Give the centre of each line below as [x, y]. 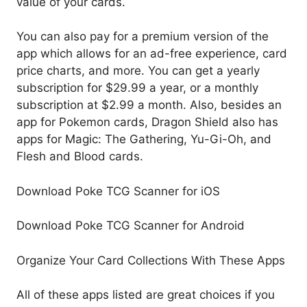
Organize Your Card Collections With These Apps [151, 260]
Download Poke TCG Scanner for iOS [118, 191]
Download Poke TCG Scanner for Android [131, 226]
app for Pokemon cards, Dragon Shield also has [147, 122]
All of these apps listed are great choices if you [146, 295]
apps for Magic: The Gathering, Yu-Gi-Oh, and [144, 139]
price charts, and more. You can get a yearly [138, 71]
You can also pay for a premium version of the [143, 37]
